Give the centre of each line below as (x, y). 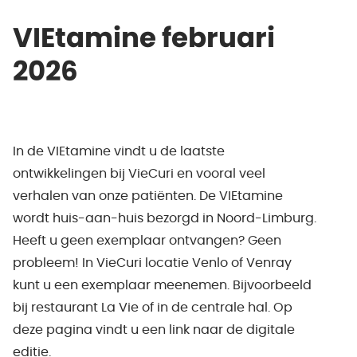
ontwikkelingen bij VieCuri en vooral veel (139, 174)
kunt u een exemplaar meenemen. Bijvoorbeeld (162, 285)
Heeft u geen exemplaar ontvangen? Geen (147, 241)
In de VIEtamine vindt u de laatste (119, 151)
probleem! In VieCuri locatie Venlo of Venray (152, 263)
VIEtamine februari (144, 39)
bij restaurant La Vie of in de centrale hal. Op (153, 308)
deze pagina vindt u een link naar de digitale (154, 330)
